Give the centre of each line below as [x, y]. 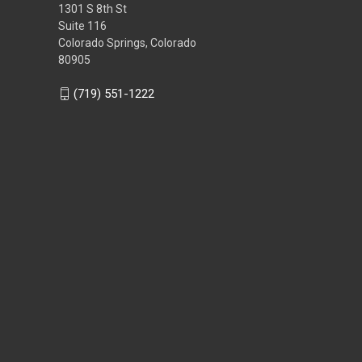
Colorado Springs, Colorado [127, 42]
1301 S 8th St [93, 8]
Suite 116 [82, 25]
